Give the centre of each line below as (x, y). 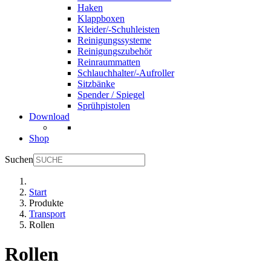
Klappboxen (101, 18)
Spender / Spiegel (111, 95)
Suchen (19, 159)
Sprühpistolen (104, 106)
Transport (47, 214)
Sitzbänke (96, 84)
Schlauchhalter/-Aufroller (126, 73)
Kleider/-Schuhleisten (119, 29)
